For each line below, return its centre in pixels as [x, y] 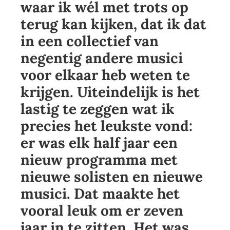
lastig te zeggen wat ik [98, 109]
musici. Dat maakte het [100, 194]
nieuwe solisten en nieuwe [112, 177]
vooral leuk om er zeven [102, 211]
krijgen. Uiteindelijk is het [110, 92]
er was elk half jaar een [99, 143]
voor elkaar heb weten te [105, 75]
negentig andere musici [102, 58]
